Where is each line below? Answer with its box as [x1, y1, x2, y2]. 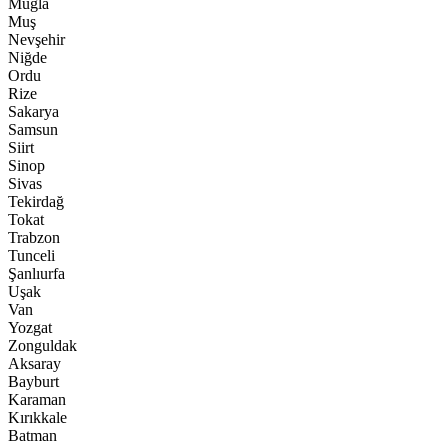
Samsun [8, 121, 58, 138]
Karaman [8, 391, 66, 408]
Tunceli [8, 247, 55, 264]
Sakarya [8, 103, 59, 120]
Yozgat [8, 319, 52, 336]
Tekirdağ [8, 193, 64, 210]
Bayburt [8, 373, 59, 390]
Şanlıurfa [8, 265, 65, 282]
